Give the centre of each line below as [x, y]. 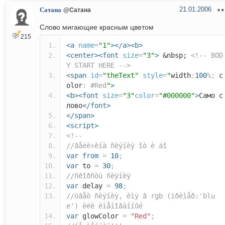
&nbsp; [175, 55]
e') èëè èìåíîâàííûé [104, 206]
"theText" [121, 76]
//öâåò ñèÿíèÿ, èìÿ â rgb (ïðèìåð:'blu [141, 196]
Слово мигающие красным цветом [97, 27]
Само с [211, 96]
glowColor [100, 216]
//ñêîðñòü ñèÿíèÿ [98, 176]
